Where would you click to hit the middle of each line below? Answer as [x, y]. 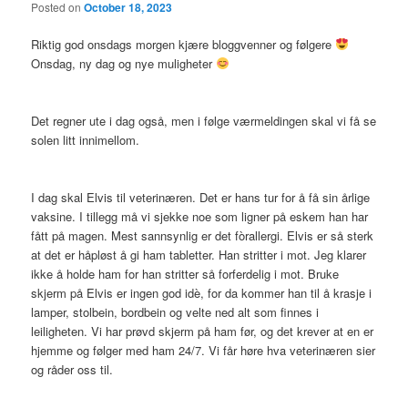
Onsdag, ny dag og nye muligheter [124, 63]
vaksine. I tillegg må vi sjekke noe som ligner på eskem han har [200, 216]
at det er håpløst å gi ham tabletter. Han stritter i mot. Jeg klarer [199, 254]
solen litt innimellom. [86, 139]
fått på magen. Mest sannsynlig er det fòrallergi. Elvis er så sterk [203, 235]
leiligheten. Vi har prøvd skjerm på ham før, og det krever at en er [203, 331]
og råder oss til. [72, 369]
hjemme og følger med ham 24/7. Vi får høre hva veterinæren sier [204, 350]
